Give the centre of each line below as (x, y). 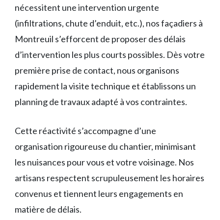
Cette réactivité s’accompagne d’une (85, 131)
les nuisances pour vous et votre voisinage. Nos (104, 162)
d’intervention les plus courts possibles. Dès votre (110, 55)
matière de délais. (48, 209)
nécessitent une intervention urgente (87, 7)
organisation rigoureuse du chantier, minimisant (105, 146)
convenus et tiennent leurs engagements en (99, 193)
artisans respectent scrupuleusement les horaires (110, 178)
